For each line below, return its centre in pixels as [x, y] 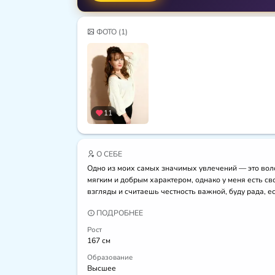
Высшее [102, 269]
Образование [110, 258]
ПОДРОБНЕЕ [119, 213]
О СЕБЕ [108, 154]
